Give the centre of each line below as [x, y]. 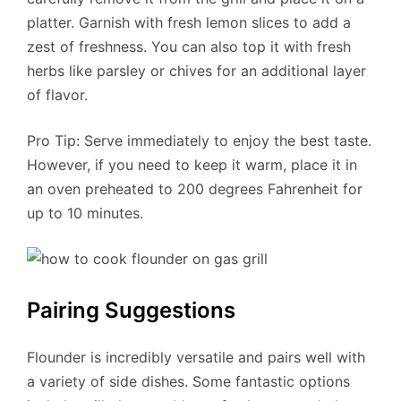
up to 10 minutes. [85, 213]
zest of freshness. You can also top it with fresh [189, 46]
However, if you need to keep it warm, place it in [192, 164]
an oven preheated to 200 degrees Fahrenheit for [195, 188]
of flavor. [57, 94]
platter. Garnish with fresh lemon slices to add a [189, 22]
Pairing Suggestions [131, 310]
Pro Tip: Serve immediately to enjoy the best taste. [199, 140]
